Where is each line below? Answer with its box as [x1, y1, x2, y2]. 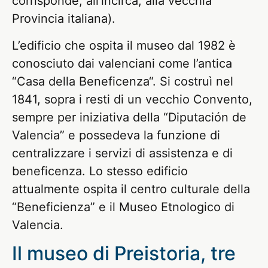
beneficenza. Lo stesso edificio [12, 163, 188, 178]
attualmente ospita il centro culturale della [12, 181, 250, 196]
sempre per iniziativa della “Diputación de [12, 109, 246, 124]
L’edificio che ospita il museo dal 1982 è [12, 38, 236, 53]
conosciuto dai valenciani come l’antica [12, 56, 232, 71]
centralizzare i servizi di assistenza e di [12, 145, 233, 160]
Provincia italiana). [12, 11, 115, 26]
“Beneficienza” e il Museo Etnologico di [12, 199, 234, 214]
